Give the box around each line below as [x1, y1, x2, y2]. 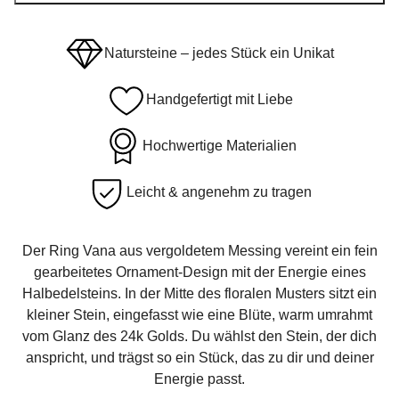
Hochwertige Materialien [142, 137, 297, 153]
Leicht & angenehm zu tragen [126, 183, 312, 199]
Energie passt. [154, 370, 245, 387]
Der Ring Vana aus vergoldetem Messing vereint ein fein [21, 242, 378, 258]
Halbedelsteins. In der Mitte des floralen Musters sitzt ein [22, 285, 377, 301]
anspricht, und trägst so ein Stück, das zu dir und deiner [25, 349, 374, 365]
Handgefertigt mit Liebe [145, 91, 293, 107]
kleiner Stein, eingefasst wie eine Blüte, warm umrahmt [27, 306, 372, 322]
